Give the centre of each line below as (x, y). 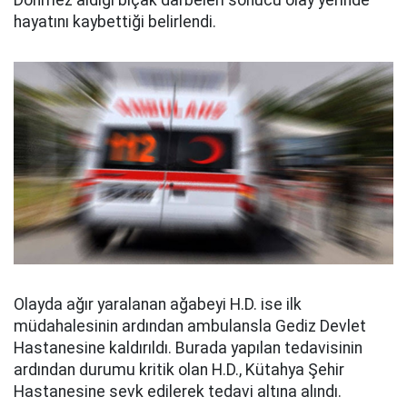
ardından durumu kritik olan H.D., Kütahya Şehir (179, 370)
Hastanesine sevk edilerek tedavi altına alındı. (178, 392)
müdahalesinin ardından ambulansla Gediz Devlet (190, 327)
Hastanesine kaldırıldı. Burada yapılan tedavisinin (188, 348)
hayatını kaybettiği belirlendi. (115, 22)
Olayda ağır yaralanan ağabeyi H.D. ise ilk (158, 305)
